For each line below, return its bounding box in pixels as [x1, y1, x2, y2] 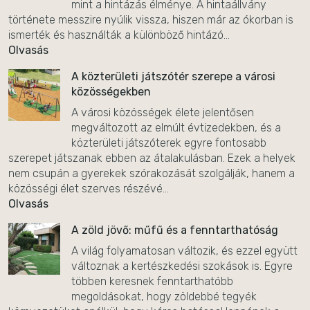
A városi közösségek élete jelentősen [71, 106, 254, 119]
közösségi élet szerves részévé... [8, 182, 169, 195]
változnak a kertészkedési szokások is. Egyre [71, 259, 293, 273]
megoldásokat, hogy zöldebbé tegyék [71, 290, 257, 303]
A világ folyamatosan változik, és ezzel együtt [71, 244, 298, 257]
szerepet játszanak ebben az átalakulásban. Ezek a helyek [8, 152, 295, 165]
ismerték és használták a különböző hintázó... [8, 28, 230, 42]
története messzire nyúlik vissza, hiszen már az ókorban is [8, 13, 293, 26]
